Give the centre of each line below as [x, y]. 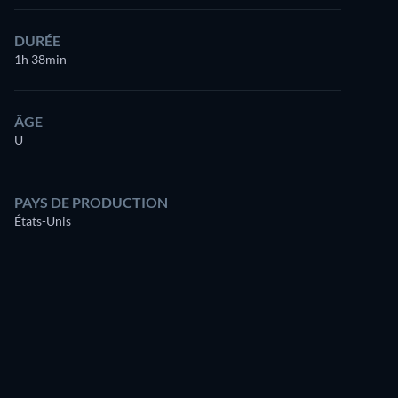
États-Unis [43, 221]
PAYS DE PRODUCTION [91, 202]
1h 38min [40, 59]
